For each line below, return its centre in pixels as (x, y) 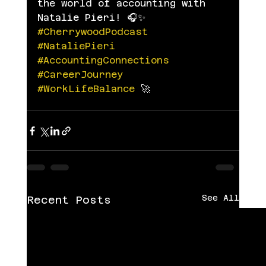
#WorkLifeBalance (86, 89)
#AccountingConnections (103, 61)
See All (221, 198)
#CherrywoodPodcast (92, 32)
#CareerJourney (80, 75)
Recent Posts (69, 200)
